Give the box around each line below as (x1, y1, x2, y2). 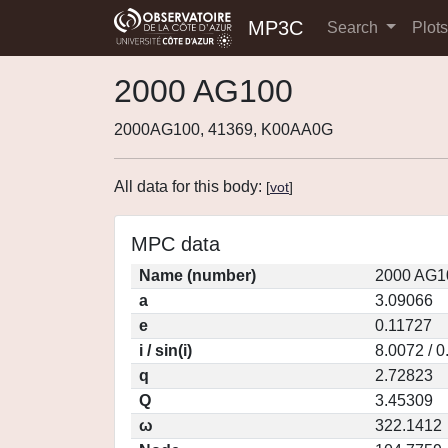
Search (327, 19, 382, 36)
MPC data (131, 233, 220, 255)
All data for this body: (114, 178, 266, 195)
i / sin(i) (139, 342, 192, 359)
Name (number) (139, 267, 256, 284)
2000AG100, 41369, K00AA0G (114, 121, 333, 138)
